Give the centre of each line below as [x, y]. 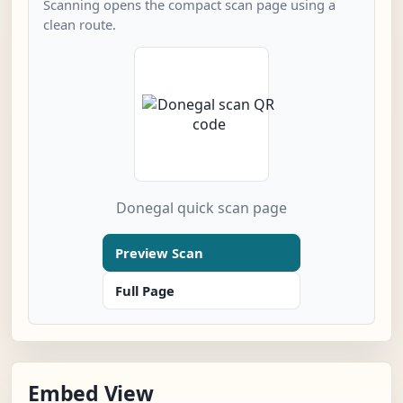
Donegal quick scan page [201, 208]
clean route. [80, 25]
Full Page [145, 291]
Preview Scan [159, 253]
